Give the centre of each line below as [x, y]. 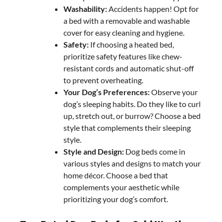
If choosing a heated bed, [131, 45]
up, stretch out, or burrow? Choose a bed [132, 116]
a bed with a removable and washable [127, 21]
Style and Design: [94, 152]
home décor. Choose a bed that [116, 175]
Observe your [174, 92]
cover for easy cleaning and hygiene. [124, 33]
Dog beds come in [155, 152]
